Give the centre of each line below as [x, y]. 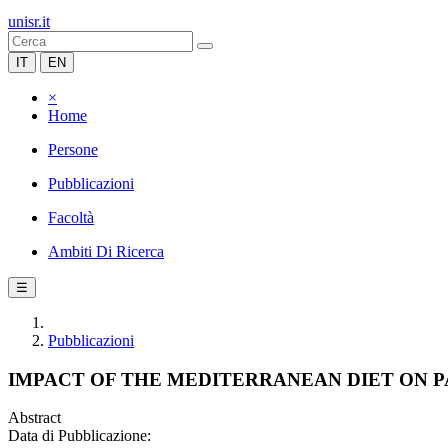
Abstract [34, 418]
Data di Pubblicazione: [79, 436]
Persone [73, 149]
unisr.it [29, 21]
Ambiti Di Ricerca [106, 251]
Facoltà [71, 217]
